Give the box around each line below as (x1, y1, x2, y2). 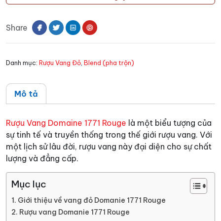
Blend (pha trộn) (84, 59, 134, 67)
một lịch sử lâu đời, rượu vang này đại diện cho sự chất (6, 142, 212, 152)
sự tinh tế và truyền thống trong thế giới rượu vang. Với (6, 130, 212, 140)
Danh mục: (6, 59, 39, 67)
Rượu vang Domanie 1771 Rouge (19, 208, 130, 217)
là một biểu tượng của (126, 118, 212, 128)
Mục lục (11, 178, 46, 190)
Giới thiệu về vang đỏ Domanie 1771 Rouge (17, 196, 166, 205)
